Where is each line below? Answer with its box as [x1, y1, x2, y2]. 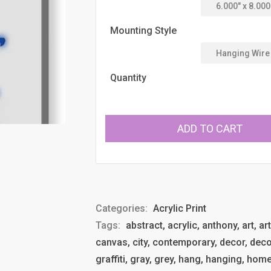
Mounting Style [110, 25, 177, 36]
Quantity [110, 72, 147, 83]
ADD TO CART [177, 122, 243, 135]
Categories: [96, 203, 151, 214]
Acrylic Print [153, 203, 207, 214]
